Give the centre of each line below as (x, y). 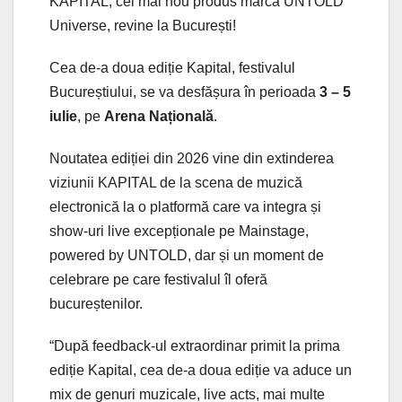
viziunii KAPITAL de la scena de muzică (176, 182)
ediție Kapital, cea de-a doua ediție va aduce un (201, 370)
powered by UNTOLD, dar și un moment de (187, 255)
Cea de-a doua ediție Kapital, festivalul (172, 67)
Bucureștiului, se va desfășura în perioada (184, 92)
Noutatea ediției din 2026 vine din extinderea (192, 158)
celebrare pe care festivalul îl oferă (158, 279)
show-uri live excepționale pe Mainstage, (179, 231)
